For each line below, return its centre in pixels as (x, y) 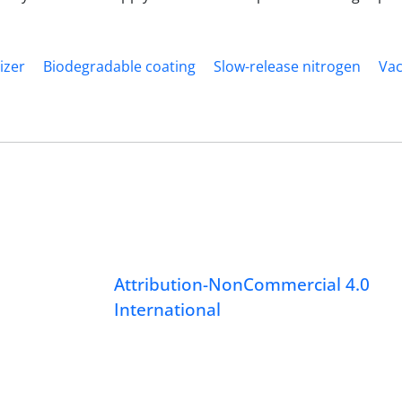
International (168, 309)
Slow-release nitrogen (287, 66)
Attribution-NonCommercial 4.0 (242, 284)
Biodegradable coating (119, 66)
